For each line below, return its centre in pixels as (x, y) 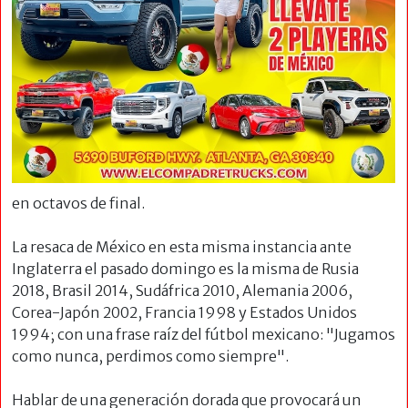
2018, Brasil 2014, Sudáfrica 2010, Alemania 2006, (182, 291)
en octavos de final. (78, 204)
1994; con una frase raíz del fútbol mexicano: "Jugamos (204, 335)
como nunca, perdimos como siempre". (150, 357)
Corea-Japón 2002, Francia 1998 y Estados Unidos (184, 313)
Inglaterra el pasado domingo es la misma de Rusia (185, 269)
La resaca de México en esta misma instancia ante (182, 247)
